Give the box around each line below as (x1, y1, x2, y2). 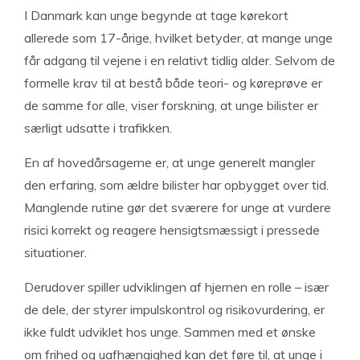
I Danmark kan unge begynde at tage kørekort (24, 7, 288, 23)
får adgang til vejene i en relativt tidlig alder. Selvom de (24, 52, 335, 68)
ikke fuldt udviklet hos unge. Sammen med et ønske (24, 324, 316, 340)
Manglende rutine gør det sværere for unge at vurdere (24, 199, 331, 215)
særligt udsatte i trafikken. (24, 120, 172, 136)
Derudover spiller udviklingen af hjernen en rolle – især (24, 279, 329, 295)
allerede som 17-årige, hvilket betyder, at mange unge (24, 30, 333, 46)
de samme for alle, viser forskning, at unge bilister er (24, 97, 318, 113)
